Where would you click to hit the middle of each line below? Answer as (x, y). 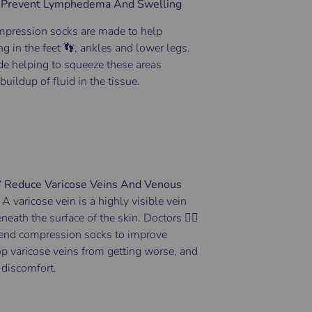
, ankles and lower (121, 48)
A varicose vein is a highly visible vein (95, 201)
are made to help (120, 31)
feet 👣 (59, 48)
